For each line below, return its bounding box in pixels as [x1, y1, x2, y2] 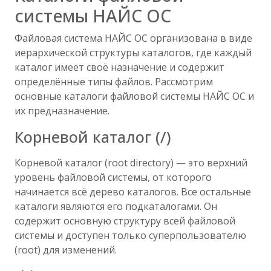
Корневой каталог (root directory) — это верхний [15, 156, 247, 169]
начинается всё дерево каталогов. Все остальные [15, 185, 251, 198]
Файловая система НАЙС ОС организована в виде [15, 31, 252, 45]
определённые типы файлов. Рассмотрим [15, 75, 213, 88]
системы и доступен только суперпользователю [15, 229, 246, 242]
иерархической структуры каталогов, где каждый [15, 46, 252, 59]
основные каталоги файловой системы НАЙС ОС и [15, 90, 254, 103]
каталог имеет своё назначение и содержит [15, 60, 224, 74]
